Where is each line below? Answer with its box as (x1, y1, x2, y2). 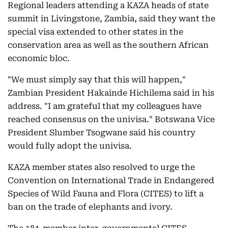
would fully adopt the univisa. (8, 141, 132, 151)
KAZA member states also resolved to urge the (8, 162, 195, 172)
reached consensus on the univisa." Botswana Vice (8, 115, 215, 124)
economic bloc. (8, 53, 70, 63)
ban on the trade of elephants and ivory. (8, 202, 173, 212)
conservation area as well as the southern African (8, 40, 209, 50)
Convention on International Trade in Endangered (8, 176, 214, 185)
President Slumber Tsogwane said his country (8, 128, 195, 137)
